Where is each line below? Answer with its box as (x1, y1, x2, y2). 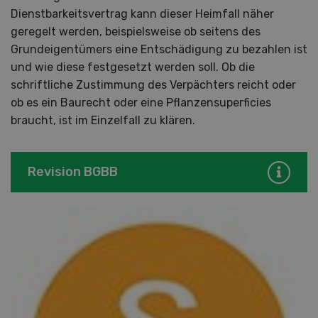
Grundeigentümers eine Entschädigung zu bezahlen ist (11, 43, 307, 57)
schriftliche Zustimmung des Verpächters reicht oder (11, 78, 296, 92)
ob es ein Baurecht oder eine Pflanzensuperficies (11, 96, 271, 110)
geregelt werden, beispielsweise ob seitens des (11, 25, 261, 39)
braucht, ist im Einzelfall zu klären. (11, 114, 195, 128)
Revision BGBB (28, 164, 118, 180)
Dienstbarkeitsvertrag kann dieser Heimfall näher (11, 7, 274, 21)
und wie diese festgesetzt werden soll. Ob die (11, 60, 255, 75)
